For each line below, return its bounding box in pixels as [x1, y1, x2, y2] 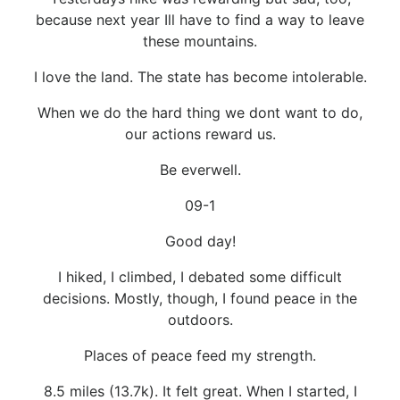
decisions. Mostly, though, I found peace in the [43, 288, 357, 307]
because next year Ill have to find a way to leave [36, 10, 364, 29]
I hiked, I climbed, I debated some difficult [58, 267, 342, 286]
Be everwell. [159, 160, 241, 179]
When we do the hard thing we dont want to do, [37, 103, 362, 121]
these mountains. [143, 31, 257, 50]
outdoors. [167, 310, 233, 329]
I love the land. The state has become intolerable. [33, 67, 367, 86]
